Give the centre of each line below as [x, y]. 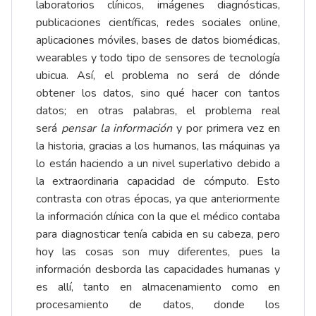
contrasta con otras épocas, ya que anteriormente [158, 199]
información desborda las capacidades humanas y [158, 270]
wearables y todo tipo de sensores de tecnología [158, 58]
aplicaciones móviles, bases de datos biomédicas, [158, 41]
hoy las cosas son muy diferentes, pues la [158, 252]
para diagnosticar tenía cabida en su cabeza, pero [158, 235]
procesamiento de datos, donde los [158, 305]
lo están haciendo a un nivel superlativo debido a [158, 164]
